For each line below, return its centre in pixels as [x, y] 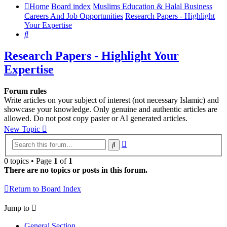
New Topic [22, 129]
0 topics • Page [29, 161]
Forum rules [25, 91]
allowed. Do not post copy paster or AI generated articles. [96, 119]
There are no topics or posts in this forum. [76, 170]
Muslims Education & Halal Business [153, 7]
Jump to [17, 208]
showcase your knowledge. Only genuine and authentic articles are [111, 109]
